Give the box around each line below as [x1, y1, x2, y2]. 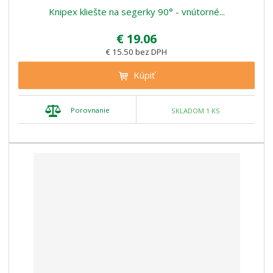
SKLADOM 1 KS [171, 105, 220, 115]
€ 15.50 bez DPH [106, 46, 167, 58]
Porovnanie [70, 105, 110, 115]
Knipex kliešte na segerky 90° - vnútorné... [48, 5, 225, 18]
